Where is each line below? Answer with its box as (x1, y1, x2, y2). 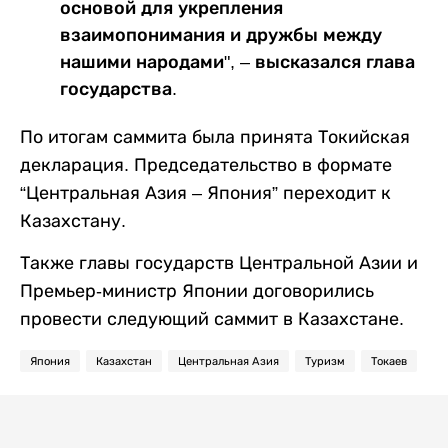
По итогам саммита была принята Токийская (20, 127, 410, 148)
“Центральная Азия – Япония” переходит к (20, 183, 391, 204)
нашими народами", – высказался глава (60, 52, 415, 73)
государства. (60, 79, 177, 100)
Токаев (371, 355, 407, 368)
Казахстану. (20, 211, 126, 232)
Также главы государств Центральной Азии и (20, 253, 418, 274)
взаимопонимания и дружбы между (60, 25, 382, 46)
